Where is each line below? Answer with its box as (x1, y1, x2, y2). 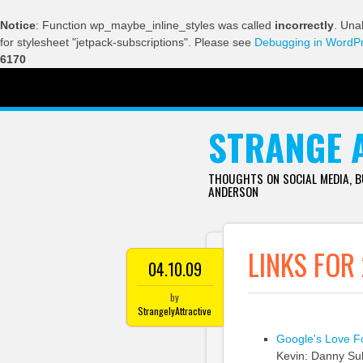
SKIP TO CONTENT (138, 82, 215, 99)
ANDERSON (207, 182, 258, 200)
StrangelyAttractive (138, 304, 212, 318)
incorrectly (275, 19, 334, 32)
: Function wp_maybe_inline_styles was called (36, 19, 275, 32)
